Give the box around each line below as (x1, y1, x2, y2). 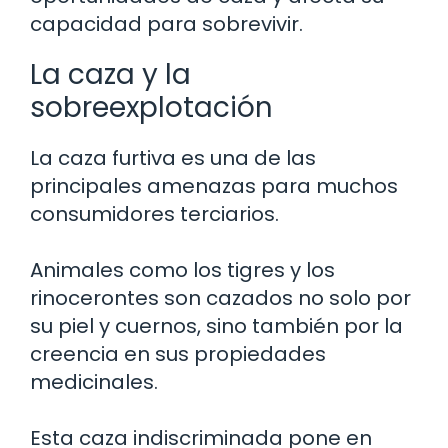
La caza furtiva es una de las (30, 144, 316, 172)
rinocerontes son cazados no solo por (30, 284, 411, 312)
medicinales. (30, 368, 158, 396)
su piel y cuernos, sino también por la (30, 312, 403, 340)
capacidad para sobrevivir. (30, 10, 303, 38)
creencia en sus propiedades (30, 340, 326, 368)
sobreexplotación (30, 88, 273, 127)
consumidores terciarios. (30, 200, 279, 228)
